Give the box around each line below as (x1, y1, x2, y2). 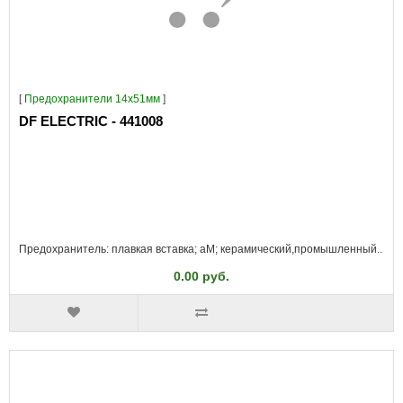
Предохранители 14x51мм (24, 92, 160, 105)
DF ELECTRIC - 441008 (19, 112, 163, 129)
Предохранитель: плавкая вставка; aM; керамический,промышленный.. (19, 242, 382, 255)
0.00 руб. (174, 268, 229, 283)
